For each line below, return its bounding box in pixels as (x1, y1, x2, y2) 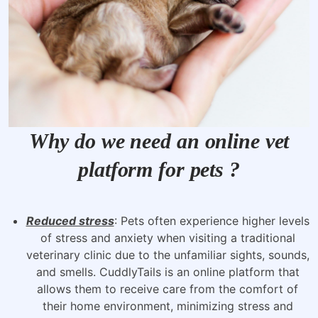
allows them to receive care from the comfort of (37, 281, 298, 296)
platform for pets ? (78, 157, 240, 181)
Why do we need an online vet (28, 128, 290, 153)
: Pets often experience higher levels (114, 213, 309, 228)
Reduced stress (26, 213, 114, 228)
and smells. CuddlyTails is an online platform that (35, 264, 300, 279)
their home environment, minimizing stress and (42, 298, 293, 313)
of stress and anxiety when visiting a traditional (40, 230, 295, 245)
